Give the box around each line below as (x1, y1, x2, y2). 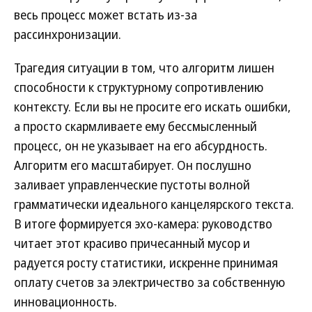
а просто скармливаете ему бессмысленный (14, 118, 257, 134)
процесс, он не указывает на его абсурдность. (14, 137, 267, 154)
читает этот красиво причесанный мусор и (14, 235, 250, 251)
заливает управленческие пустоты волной (14, 176, 250, 193)
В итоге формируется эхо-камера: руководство (14, 215, 272, 232)
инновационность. (14, 293, 117, 310)
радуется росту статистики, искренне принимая (14, 254, 278, 271)
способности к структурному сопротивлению (14, 79, 263, 95)
